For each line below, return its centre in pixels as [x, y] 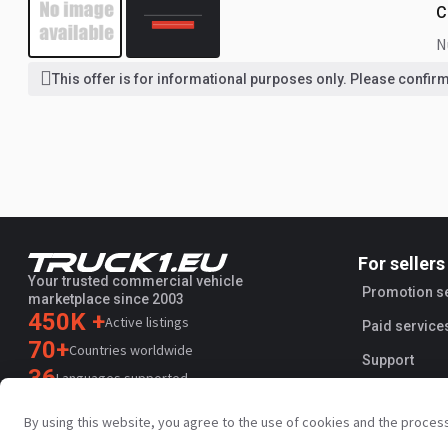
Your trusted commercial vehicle [135, 280]
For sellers [401, 263]
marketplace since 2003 [106, 298]
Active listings [147, 321]
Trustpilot [118, 432]
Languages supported [122, 377]
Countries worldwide [131, 349]
